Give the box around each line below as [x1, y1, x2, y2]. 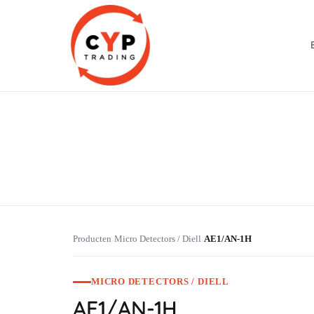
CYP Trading [81, 125, 98, 144]
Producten [73, 234, 111, 244]
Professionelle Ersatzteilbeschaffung [76, 128, 86, 138]
